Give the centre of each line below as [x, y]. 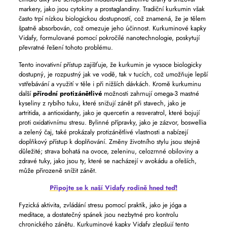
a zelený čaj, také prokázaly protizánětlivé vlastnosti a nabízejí [103, 132]
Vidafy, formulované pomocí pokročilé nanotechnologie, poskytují [109, 38]
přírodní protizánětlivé [67, 93]
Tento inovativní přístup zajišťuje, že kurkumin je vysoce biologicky [110, 65]
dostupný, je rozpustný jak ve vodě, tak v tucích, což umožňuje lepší [113, 74]
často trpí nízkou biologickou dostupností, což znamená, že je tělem [112, 18]
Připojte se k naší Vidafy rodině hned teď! [113, 188]
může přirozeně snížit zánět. [58, 171]
